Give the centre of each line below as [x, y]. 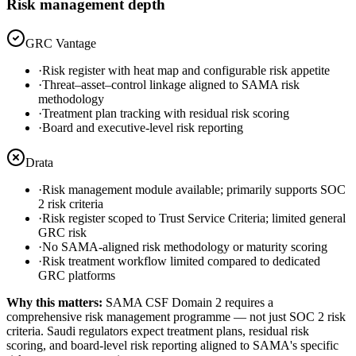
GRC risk [62, 232]
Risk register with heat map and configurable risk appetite [186, 70]
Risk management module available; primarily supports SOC [194, 189]
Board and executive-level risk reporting [143, 127]
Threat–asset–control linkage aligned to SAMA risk [171, 84]
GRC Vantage [61, 43]
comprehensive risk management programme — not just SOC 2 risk [176, 316]
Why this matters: [56, 302]
